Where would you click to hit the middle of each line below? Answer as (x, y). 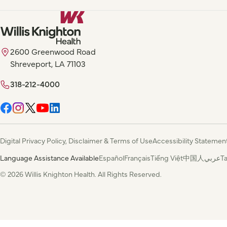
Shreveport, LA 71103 (48, 64)
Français (137, 158)
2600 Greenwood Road (53, 51)
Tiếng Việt (167, 158)
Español (111, 158)
